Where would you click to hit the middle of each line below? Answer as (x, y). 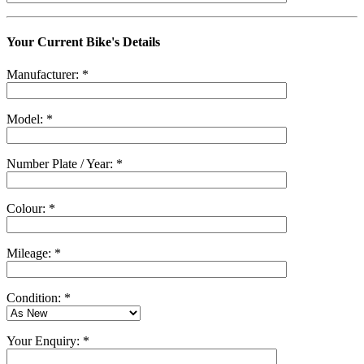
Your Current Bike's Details (83, 42)
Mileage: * (34, 253)
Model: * (30, 119)
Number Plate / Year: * (65, 163)
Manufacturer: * (48, 74)
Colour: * (31, 208)
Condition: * (39, 297)
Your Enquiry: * (48, 340)
